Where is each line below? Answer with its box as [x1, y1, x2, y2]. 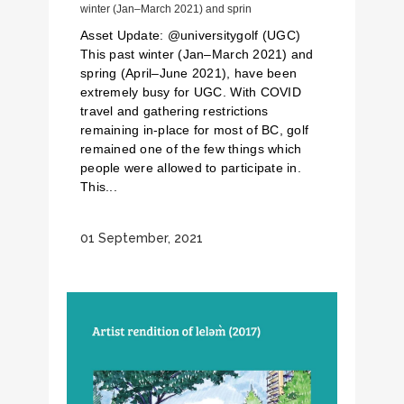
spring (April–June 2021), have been [80, 66, 298, 80]
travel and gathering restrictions [80, 104, 269, 118]
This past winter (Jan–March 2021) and [80, 47, 314, 61]
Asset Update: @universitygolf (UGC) [80, 28, 301, 42]
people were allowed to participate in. [80, 161, 301, 175]
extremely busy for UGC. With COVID [80, 85, 301, 99]
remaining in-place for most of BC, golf [80, 123, 309, 137]
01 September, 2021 [80, 231, 203, 246]
